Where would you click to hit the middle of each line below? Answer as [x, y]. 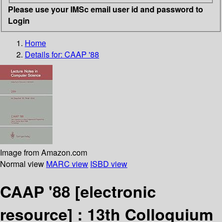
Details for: [45, 54]
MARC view [67, 164]
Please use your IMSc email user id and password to [106, 9]
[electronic [115, 191]
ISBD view [109, 164]
